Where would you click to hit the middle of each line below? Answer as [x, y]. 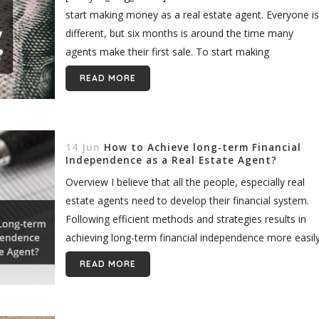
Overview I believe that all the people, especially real [185, 182]
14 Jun [83, 147]
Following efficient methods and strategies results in [185, 219]
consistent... [92, 70]
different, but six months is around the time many [179, 33]
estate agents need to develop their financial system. [187, 200]
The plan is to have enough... [131, 256]
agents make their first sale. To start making [167, 51]
